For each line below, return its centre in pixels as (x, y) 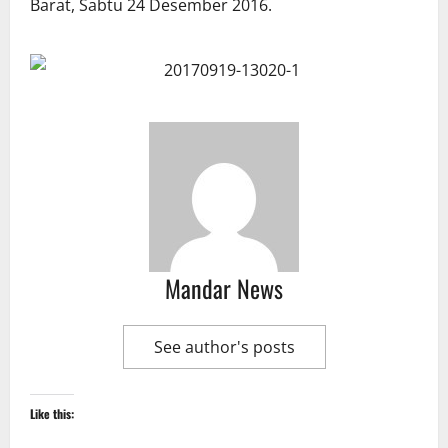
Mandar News (224, 288)
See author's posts (224, 347)
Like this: (52, 414)
